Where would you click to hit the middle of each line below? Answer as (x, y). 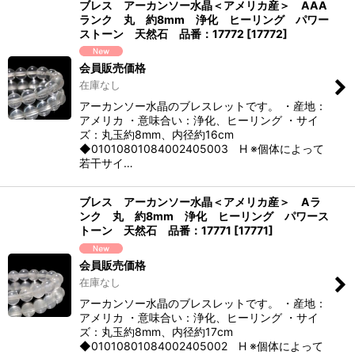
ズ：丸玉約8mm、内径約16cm (157, 135)
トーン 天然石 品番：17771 (155, 231)
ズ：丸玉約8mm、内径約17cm (156, 331)
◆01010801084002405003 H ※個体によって (202, 149)
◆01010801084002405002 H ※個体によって (201, 345)
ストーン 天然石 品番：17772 (162, 33)
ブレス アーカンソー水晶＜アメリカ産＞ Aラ (200, 202)
